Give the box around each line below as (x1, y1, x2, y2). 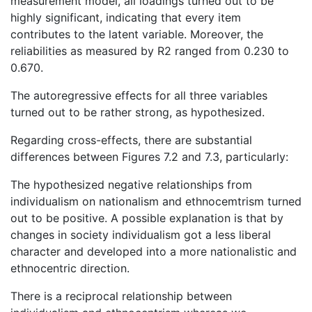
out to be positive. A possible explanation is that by (10, 211, 283, 226)
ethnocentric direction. (10, 261, 130, 276)
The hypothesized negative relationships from (10, 178, 252, 192)
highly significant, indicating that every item (10, 10, 241, 25)
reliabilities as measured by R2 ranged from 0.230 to (10, 44, 289, 58)
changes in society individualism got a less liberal (10, 228, 271, 242)
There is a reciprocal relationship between (10, 289, 232, 304)
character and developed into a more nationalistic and (10, 244, 297, 259)
